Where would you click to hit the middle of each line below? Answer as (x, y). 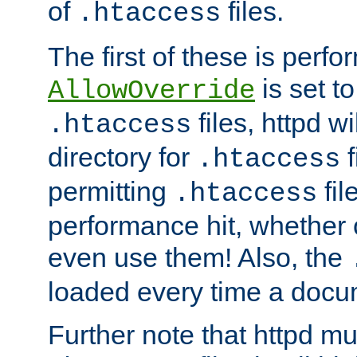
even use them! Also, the (199, 258)
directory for (122, 157)
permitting (111, 192)
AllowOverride (151, 91)
